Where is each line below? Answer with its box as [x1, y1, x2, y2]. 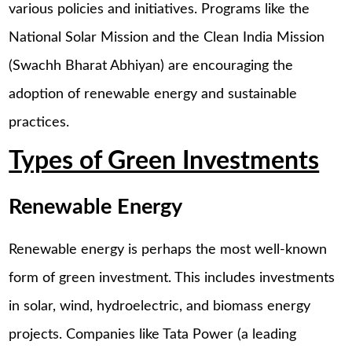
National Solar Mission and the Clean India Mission [9, 30, 325, 45]
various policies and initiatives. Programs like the [9, 2, 310, 16]
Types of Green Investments [9, 149, 320, 174]
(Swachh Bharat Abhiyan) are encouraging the [9, 58, 294, 73]
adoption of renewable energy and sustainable [9, 86, 298, 101]
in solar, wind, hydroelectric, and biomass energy [9, 299, 311, 314]
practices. [9, 115, 70, 130]
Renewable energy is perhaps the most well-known [9, 243, 328, 258]
